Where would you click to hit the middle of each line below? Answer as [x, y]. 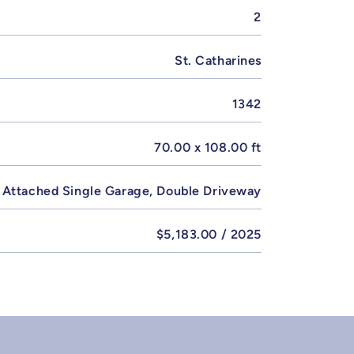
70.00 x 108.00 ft [208, 147]
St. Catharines [218, 60]
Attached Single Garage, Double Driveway [132, 190]
